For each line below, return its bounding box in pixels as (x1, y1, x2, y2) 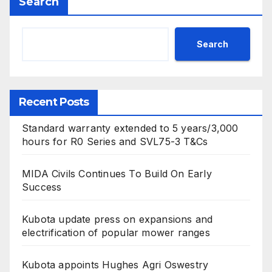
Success (22, 181, 62, 194)
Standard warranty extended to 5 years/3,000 (22, 122, 239, 135)
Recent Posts (19, 95, 89, 109)
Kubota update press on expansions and (22, 213, 213, 226)
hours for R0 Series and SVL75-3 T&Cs (22, 135, 208, 148)
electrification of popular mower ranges (22, 226, 210, 239)
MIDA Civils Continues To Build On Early (22, 168, 212, 180)
